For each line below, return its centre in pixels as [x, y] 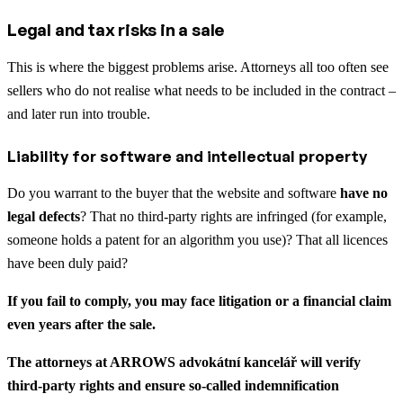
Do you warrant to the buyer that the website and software [174, 193]
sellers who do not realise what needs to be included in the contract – [201, 90]
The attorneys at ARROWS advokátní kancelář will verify [184, 362]
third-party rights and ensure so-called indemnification [173, 385]
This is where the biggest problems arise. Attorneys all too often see [198, 67]
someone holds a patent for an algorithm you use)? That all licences [197, 239]
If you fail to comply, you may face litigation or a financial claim [199, 300]
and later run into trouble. [79, 113]
